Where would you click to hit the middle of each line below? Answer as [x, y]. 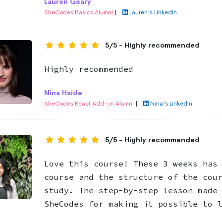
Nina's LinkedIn [171, 104]
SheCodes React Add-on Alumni [89, 104]
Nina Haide [63, 93]
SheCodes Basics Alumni [79, 13]
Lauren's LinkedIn [153, 13]
